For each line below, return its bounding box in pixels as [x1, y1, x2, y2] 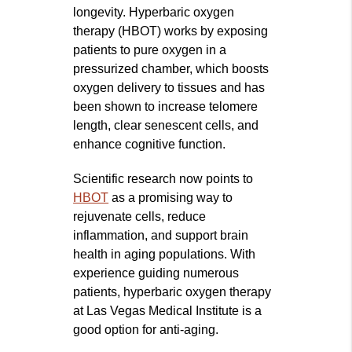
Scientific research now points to [73, 172, 254, 186]
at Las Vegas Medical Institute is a [73, 304, 262, 318]
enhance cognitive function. [73, 137, 226, 152]
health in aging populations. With [73, 247, 256, 262]
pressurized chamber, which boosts [73, 62, 269, 76]
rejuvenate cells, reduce [73, 210, 207, 224]
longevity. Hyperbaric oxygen [73, 5, 235, 20]
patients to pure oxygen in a [73, 43, 227, 57]
